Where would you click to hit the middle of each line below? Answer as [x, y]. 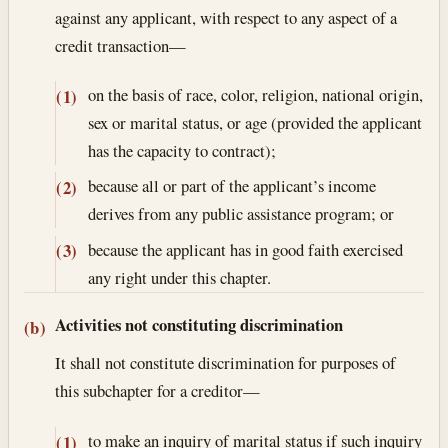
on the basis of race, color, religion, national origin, [255, 95]
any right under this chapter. [179, 277]
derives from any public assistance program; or [240, 214]
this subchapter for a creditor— [158, 391]
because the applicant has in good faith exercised [245, 249]
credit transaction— [121, 45]
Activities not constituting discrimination [199, 324]
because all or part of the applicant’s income [231, 186]
